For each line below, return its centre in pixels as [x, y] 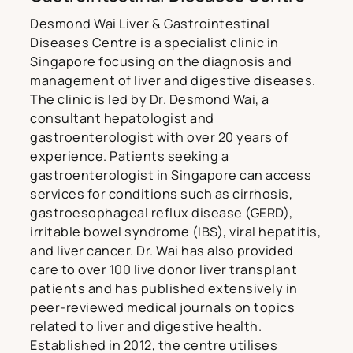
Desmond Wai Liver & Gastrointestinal [150, 24]
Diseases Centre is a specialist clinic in [154, 43]
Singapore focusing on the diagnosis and [161, 62]
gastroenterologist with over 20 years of [159, 137]
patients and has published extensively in [164, 289]
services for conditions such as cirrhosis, [161, 194]
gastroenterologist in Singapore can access [171, 175]
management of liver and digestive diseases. [173, 81]
